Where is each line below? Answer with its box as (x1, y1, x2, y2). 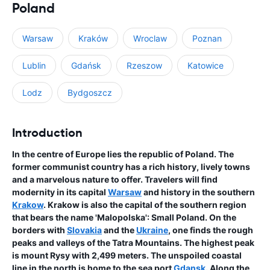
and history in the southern (142, 187, 255, 198)
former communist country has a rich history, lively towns (12, 162, 250, 172)
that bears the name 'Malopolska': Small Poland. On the (12, 212, 236, 223)
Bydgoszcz (67, 87, 112, 98)
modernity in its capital (12, 187, 108, 198)
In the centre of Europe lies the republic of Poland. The (12, 149, 234, 160)
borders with (12, 225, 67, 236)
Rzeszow (127, 60, 162, 71)
